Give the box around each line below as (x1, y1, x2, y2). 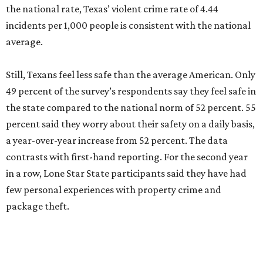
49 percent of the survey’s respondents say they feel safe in (6, 85, 256, 97)
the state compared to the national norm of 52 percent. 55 (6, 102, 256, 114)
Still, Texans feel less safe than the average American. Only (6, 69, 255, 81)
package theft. (6, 200, 69, 213)
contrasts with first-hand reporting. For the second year (6, 151, 248, 163)
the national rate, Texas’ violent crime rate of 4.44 (6, 3, 218, 15)
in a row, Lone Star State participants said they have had (6, 167, 247, 180)
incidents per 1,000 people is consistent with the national (6, 19, 251, 32)
